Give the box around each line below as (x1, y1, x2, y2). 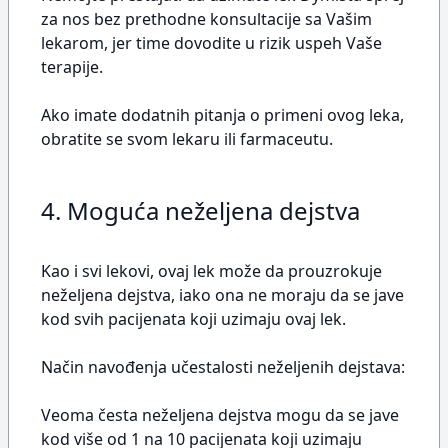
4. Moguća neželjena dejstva (41, 194, 360, 227)
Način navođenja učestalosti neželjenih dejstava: (41, 356, 405, 378)
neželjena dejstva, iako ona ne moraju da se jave (41, 284, 404, 306)
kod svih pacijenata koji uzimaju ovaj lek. (41, 308, 346, 330)
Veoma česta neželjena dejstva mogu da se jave (41, 404, 399, 426)
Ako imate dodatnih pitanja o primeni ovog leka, (41, 104, 404, 126)
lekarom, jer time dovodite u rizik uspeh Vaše (41, 32, 382, 54)
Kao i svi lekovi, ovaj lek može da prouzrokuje (41, 260, 382, 282)
